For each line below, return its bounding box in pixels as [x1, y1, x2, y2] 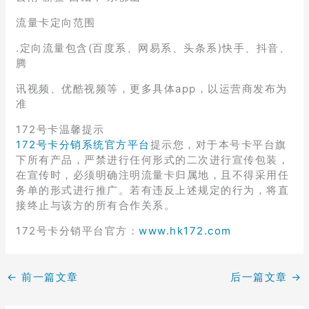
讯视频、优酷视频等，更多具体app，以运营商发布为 [16, 81, 288, 95]
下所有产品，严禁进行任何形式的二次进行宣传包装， [16, 152, 290, 166]
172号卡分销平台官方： [16, 223, 139, 237]
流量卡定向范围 [16, 15, 96, 29]
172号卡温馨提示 [16, 122, 105, 136]
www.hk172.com [139, 223, 232, 237]
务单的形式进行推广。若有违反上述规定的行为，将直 [16, 183, 290, 197]
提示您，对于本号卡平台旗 [150, 137, 287, 151]
